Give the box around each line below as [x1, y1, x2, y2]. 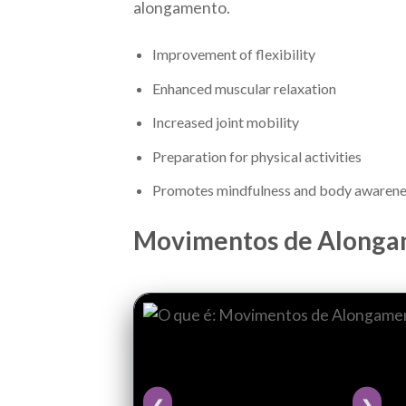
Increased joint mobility [151, 113, 299, 131]
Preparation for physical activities [151, 147, 362, 165]
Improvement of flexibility [151, 45, 315, 63]
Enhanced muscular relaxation [151, 79, 336, 97]
